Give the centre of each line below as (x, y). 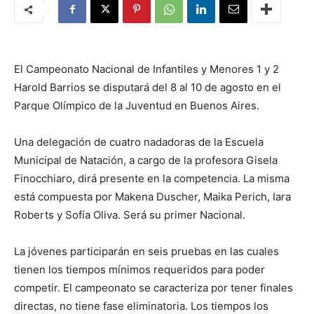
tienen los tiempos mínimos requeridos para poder (139, 269)
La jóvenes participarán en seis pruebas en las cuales (146, 251)
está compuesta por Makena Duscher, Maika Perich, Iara (152, 197)
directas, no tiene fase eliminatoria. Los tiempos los (141, 306)
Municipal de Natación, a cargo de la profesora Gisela (146, 160)
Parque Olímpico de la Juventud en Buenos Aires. (137, 105)
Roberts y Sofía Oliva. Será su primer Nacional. (130, 215)
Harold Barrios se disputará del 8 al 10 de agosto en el (148, 87)
